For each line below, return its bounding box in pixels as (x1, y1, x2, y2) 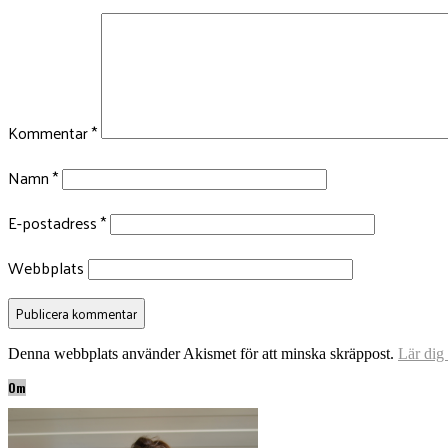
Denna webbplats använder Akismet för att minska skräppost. (8, 345, 398, 363)
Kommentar (8, 118, 92, 148)
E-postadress (8, 208, 101, 238)
